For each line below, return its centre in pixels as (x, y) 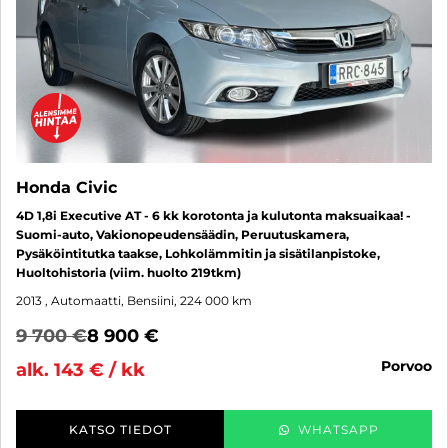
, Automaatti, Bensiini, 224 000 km (148, 301)
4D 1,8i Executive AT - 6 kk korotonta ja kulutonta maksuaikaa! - (213, 216)
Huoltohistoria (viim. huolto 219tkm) (128, 273)
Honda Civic (66, 188)
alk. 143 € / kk (80, 370)
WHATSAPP (338, 430)
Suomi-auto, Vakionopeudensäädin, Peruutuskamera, (182, 235)
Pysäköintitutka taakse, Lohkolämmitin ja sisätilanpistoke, (198, 254)
